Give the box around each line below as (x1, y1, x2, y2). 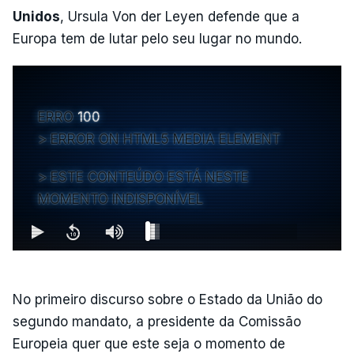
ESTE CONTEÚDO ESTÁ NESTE (51, 168, 249, 185)
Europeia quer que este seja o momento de (13, 335, 285, 352)
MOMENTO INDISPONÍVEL (38, 190, 203, 207)
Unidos (13, 8, 60, 24)
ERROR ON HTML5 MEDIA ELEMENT (51, 130, 281, 147)
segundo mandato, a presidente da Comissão (13, 313, 301, 330)
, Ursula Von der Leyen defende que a (60, 8, 299, 24)
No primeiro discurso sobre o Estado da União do (13, 291, 322, 307)
